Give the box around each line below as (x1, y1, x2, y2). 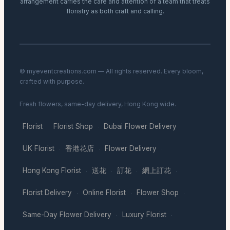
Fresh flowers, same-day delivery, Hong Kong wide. (20, 100, 176, 108)
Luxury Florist (122, 210, 166, 219)
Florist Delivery (23, 188, 72, 197)
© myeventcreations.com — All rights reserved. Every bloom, (20, 67, 203, 75)
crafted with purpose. (20, 78, 84, 86)
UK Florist (23, 144, 54, 153)
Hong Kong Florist (23, 166, 81, 175)
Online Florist (83, 188, 126, 197)
